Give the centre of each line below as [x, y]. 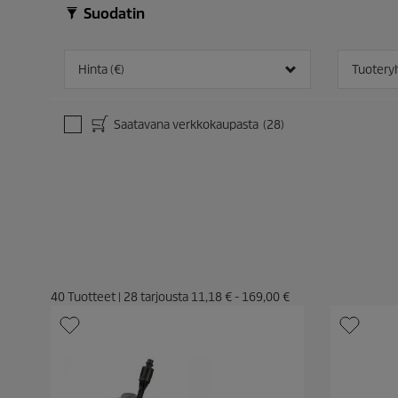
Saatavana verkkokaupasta [185, 124]
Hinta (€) [101, 69]
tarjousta [164, 297]
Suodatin [112, 13]
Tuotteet [92, 297]
